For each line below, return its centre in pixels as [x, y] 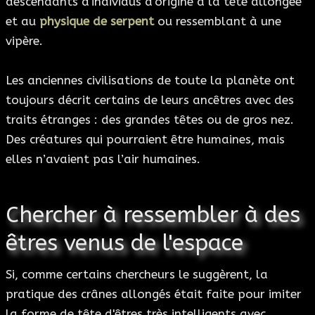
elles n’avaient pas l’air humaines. [103, 159]
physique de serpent [97, 21]
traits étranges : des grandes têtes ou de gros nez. [150, 119]
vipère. [24, 40]
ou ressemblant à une [218, 21]
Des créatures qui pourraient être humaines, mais [145, 139]
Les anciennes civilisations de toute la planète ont [150, 80]
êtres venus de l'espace [124, 243]
